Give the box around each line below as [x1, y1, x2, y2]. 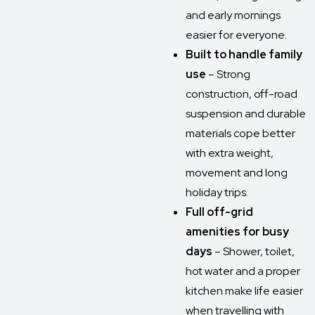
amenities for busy [186, 224, 289, 239]
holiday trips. [186, 185, 248, 200]
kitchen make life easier [186, 283, 303, 298]
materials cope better [186, 126, 295, 141]
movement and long [186, 165, 288, 180]
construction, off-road [186, 86, 297, 101]
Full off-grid [186, 205, 253, 219]
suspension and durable [186, 106, 306, 121]
